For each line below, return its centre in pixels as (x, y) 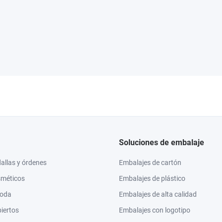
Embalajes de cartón (150, 163)
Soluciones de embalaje (162, 142)
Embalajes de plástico (152, 178)
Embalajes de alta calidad (158, 194)
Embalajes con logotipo (155, 210)
